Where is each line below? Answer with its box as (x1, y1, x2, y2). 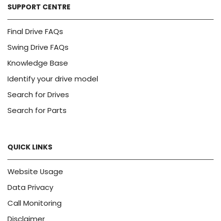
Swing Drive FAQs (7, 41, 69, 52)
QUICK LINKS (7, 142, 52, 152)
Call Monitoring (7, 198, 62, 209)
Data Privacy (7, 182, 53, 193)
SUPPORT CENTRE (7, 1, 71, 12)
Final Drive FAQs (7, 26, 63, 37)
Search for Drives (7, 89, 69, 100)
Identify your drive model (7, 73, 98, 84)
